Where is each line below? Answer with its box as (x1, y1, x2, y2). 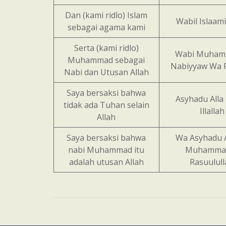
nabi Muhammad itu (68, 144, 145, 155)
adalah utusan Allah (69, 156, 144, 167)
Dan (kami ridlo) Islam (65, 10, 148, 21)
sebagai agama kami (67, 22, 145, 33)
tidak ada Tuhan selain (63, 99, 149, 110)
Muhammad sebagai (68, 54, 145, 66)
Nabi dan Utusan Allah (64, 67, 149, 78)
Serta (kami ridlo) (74, 42, 139, 53)
